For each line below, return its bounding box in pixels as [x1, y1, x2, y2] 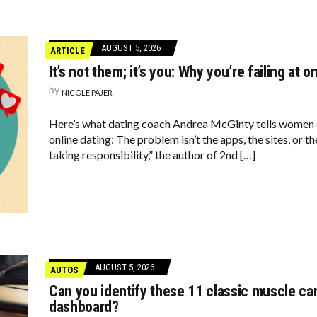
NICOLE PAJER [62, 88, 113, 97]
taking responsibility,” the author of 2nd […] [49, 148, 255, 161]
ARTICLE [50, 45, 85, 56]
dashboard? [49, 298, 119, 316]
